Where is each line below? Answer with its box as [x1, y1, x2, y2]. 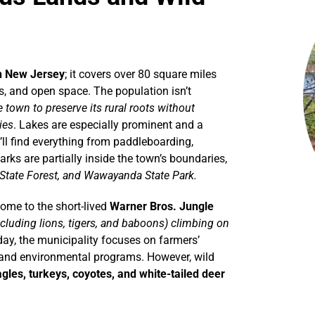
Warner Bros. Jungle [109, 200, 214, 214]
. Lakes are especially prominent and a [13, 118, 203, 132]
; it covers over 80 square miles [64, 67, 217, 82]
